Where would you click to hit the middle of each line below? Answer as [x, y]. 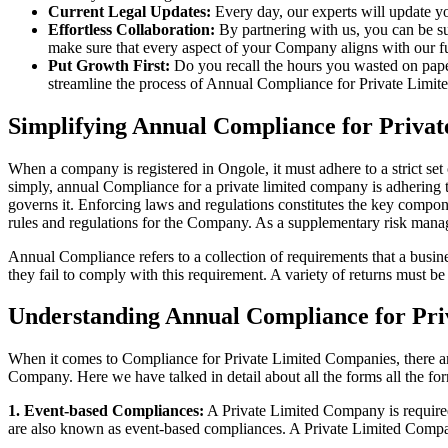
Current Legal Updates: [129, 11]
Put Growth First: [109, 65]
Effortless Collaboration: [131, 29]
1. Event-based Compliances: [106, 411]
